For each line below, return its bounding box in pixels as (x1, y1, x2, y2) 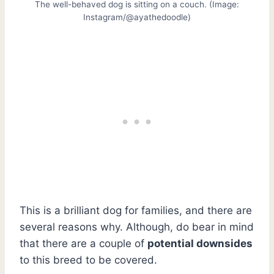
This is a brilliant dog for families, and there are (20, 204, 252, 217)
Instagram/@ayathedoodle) (83, 12, 191, 22)
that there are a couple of (20, 237, 147, 250)
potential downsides (147, 237, 253, 250)
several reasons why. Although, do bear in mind (20, 220, 254, 233)
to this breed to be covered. (20, 253, 157, 266)
